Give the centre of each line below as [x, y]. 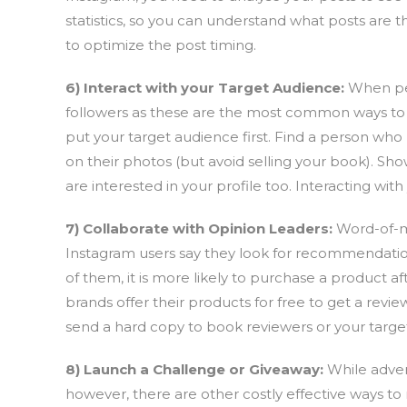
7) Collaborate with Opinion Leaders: [201, 228]
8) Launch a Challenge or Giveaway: [196, 369]
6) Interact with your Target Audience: [207, 88]
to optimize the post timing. [161, 45]
